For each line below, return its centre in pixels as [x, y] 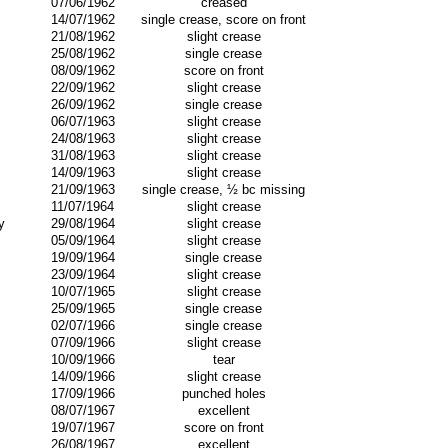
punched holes [223, 393]
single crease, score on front [223, 19]
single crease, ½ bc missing [223, 189]
